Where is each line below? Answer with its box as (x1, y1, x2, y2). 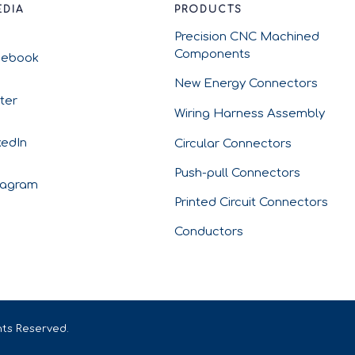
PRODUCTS (174, 3, 242, 15)
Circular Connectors (174, 136, 292, 151)
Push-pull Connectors (174, 166, 300, 181)
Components (174, 48, 250, 62)
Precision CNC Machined (174, 30, 319, 44)
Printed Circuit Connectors (174, 196, 328, 210)
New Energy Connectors (174, 77, 318, 91)
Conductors (174, 224, 243, 239)
